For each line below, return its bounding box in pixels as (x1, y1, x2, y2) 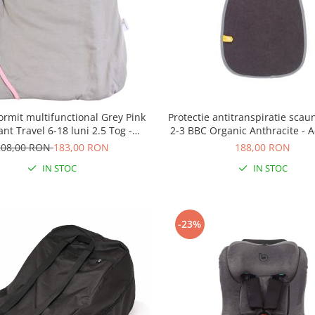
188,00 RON (235, 141, 291, 155)
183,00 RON (53, 141, 109, 155)
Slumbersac (24, 137, 80, 151)
